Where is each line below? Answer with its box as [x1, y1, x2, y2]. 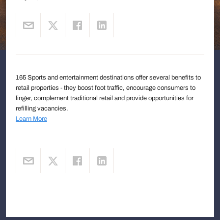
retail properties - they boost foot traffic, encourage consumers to [16, 84, 195, 91]
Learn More [16, 115, 47, 122]
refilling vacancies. [16, 105, 68, 112]
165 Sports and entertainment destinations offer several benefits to [16, 74, 201, 81]
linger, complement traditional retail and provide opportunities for [16, 94, 193, 102]
